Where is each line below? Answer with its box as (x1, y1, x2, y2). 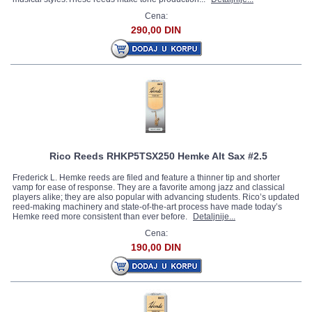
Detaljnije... (193, 212, 235, 221)
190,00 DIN (131, 242, 181, 253)
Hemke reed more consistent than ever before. (13, 212, 189, 221)
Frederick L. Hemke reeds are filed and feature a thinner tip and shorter (13, 173, 280, 182)
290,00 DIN (131, 24, 181, 36)
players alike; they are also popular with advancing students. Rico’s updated (13, 192, 299, 202)
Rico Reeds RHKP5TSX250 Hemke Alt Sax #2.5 (49, 150, 267, 162)
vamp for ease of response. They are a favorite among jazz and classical (13, 182, 285, 192)
